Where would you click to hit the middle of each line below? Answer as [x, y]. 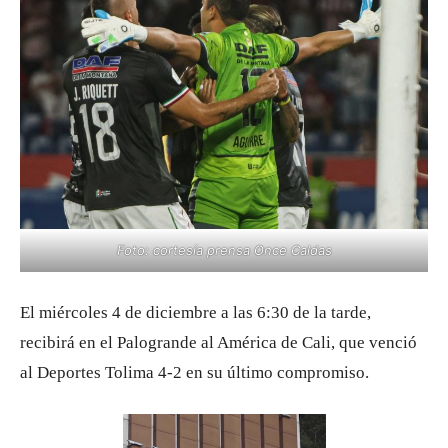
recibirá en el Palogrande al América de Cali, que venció [218, 342]
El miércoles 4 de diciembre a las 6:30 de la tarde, [195, 312]
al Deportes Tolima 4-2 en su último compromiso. [194, 372]
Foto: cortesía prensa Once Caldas [224, 249]
